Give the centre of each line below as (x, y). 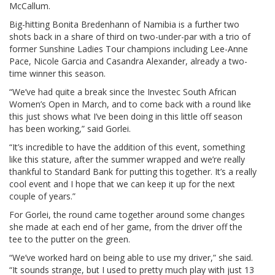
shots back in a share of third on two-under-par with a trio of (130, 36)
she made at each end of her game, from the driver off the (126, 227)
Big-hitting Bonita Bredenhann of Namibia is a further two (124, 24)
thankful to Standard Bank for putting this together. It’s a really (133, 171)
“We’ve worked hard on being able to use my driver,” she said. (131, 257)
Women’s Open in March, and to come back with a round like (130, 104)
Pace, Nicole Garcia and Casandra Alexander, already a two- (128, 61)
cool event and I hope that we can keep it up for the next (122, 184)
